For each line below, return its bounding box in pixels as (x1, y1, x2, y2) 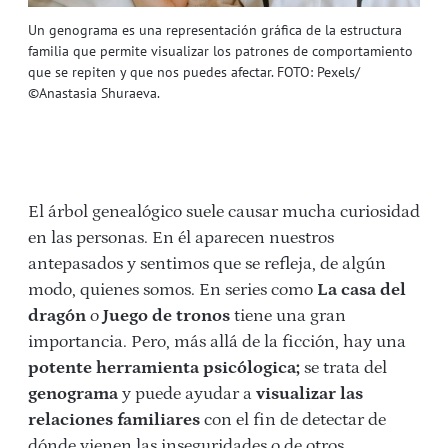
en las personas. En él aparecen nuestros (28, 227, 334, 248)
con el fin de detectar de (200, 409, 386, 430)
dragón (28, 305, 86, 326)
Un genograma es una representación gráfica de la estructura (28, 20, 402, 39)
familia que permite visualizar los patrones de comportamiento (28, 41, 413, 60)
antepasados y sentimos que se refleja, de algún (28, 253, 386, 274)
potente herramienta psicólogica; (28, 357, 304, 378)
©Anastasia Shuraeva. (28, 83, 160, 102)
